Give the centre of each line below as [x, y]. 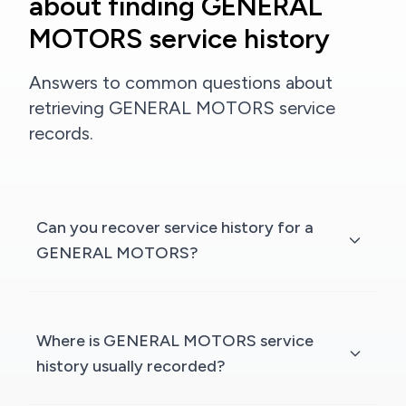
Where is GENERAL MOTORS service [175, 341]
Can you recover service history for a [175, 227]
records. [61, 133]
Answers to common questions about [181, 82]
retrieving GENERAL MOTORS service [182, 108]
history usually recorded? [131, 366]
